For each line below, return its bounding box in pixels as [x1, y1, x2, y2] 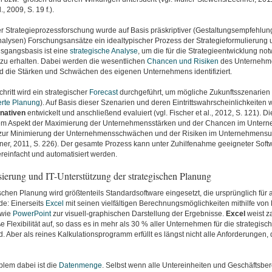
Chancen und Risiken [146, 57, 219, 66]
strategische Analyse [69, 47, 138, 55]
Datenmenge [58, 261, 102, 270]
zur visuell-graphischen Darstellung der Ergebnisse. [50, 209, 226, 218]
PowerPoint [12, 209, 51, 218]
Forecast [89, 88, 118, 97]
